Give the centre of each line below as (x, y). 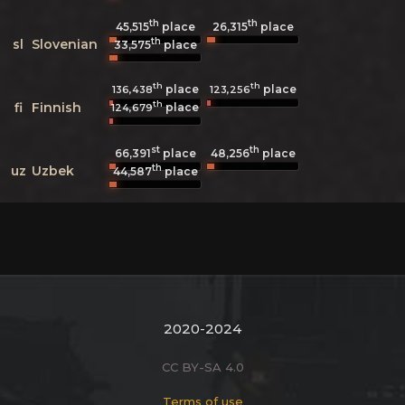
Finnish (57, 107)
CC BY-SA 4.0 (202, 367)
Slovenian (65, 44)
